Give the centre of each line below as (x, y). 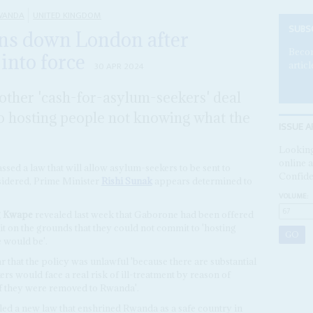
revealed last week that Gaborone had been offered (143, 215)
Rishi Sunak (126, 181)
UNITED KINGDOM (67, 15)
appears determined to (202, 181)
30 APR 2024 (119, 67)
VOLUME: (293, 196)
